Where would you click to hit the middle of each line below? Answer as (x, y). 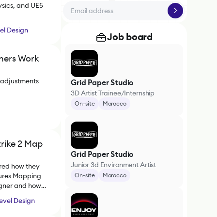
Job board (130, 37)
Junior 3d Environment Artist (114, 165)
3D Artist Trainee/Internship (113, 93)
